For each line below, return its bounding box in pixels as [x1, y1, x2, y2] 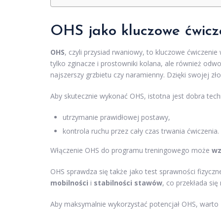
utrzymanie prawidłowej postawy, [63, 112, 170, 122]
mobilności [50, 178, 88, 188]
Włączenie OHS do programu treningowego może [50, 146, 212, 155]
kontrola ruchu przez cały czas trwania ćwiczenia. [63, 126, 219, 136]
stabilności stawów [94, 178, 162, 188]
